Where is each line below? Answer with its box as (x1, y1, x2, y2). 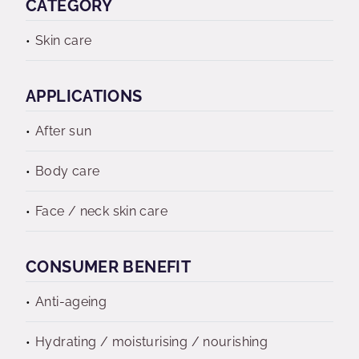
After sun (35, 123, 92, 139)
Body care (35, 163, 100, 179)
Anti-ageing (35, 294, 107, 309)
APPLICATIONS (26, 87, 143, 106)
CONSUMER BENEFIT (26, 257, 192, 276)
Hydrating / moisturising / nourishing (35, 334, 268, 349)
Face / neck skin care (35, 204, 167, 219)
